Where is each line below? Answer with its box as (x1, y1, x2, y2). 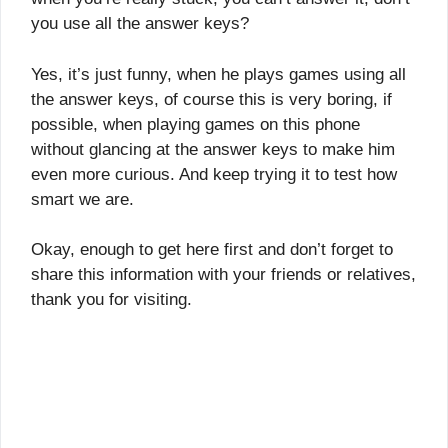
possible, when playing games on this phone (31, 114, 360, 134)
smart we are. (31, 189, 134, 209)
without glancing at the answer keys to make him (31, 139, 395, 159)
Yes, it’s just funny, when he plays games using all (31, 64, 406, 84)
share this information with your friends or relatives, (31, 265, 416, 285)
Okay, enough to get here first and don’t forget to (31, 240, 393, 260)
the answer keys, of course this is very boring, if (31, 89, 392, 109)
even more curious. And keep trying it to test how (31, 164, 397, 184)
